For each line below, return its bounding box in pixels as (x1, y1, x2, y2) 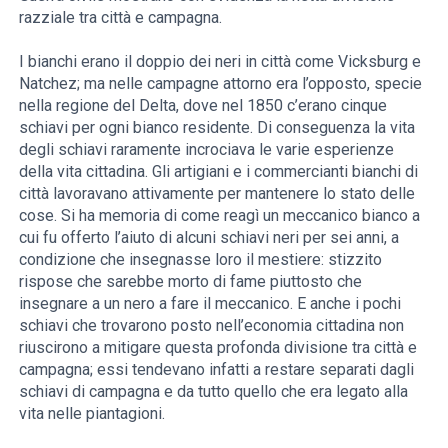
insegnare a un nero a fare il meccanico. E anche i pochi (19, 293, 402, 313)
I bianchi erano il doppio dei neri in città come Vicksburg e (19, 51, 422, 71)
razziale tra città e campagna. (19, 7, 223, 27)
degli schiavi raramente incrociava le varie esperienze (19, 139, 395, 159)
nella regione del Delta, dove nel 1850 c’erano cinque (19, 95, 388, 115)
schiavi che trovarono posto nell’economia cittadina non (19, 315, 405, 335)
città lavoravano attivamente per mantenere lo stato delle (19, 183, 416, 203)
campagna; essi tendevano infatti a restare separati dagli (19, 359, 415, 379)
